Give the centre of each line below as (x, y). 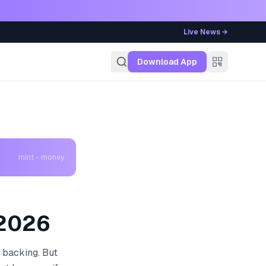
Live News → (206, 32)
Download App (167, 62)
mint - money (41, 157)
